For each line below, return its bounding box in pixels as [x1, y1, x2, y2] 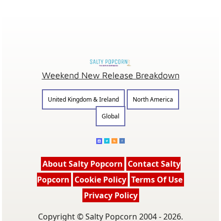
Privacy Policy [83, 190, 138, 201]
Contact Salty [127, 158, 181, 169]
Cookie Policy [74, 174, 126, 185]
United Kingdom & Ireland [48, 95, 119, 104]
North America [133, 95, 173, 104]
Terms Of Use [131, 174, 183, 185]
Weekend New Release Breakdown [41, 70, 180, 80]
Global [102, 112, 119, 120]
